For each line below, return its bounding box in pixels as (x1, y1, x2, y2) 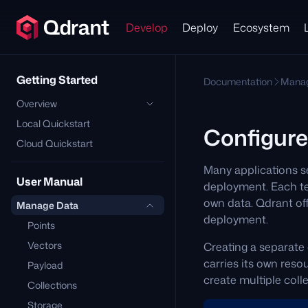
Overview (16, 97, 57, 110)
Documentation (203, 75, 272, 88)
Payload (27, 258, 63, 272)
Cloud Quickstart (16, 137, 93, 150)
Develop (125, 19, 168, 35)
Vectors (27, 239, 62, 252)
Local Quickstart (16, 117, 90, 130)
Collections (27, 278, 77, 291)
